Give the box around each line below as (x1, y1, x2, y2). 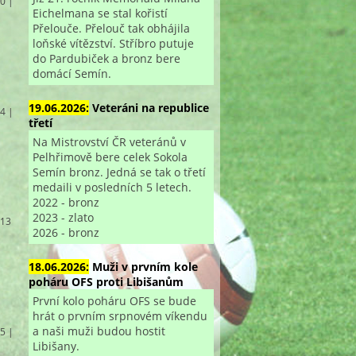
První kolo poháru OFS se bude (32, 292, 196, 308)
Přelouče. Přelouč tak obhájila (32, 20, 190, 36)
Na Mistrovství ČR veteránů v (32, 133, 186, 149)
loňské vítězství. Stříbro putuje (32, 35, 194, 51)
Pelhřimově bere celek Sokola (32, 149, 188, 164)
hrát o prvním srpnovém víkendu (32, 308, 207, 323)
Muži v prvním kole (91, 258, 198, 274)
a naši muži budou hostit (32, 323, 165, 339)
